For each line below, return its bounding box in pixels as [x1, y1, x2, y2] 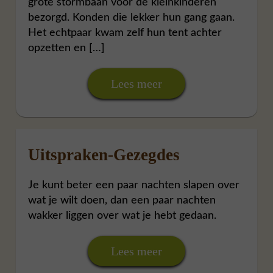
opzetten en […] [28, 42, 105, 54]
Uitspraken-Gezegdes [28, 145, 180, 164]
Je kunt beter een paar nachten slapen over [28, 179, 240, 191]
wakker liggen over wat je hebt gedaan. [28, 210, 217, 221]
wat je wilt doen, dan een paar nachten [28, 194, 216, 206]
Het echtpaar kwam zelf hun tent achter [28, 27, 222, 38]
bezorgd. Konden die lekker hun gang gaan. [28, 12, 235, 23]
